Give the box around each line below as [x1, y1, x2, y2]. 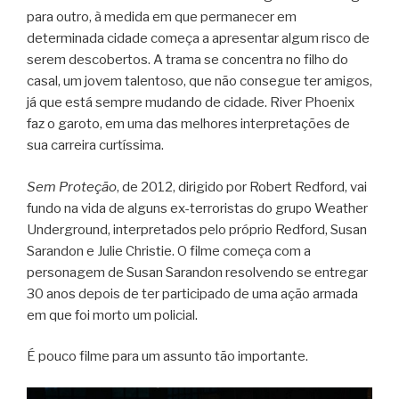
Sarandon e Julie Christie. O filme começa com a [27, 242, 311, 259]
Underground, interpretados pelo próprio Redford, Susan [27, 221, 367, 238]
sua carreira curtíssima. [27, 137, 164, 154]
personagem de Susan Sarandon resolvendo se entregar [27, 264, 368, 281]
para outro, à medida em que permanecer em [27, 9, 297, 26]
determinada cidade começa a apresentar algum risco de [27, 30, 370, 47]
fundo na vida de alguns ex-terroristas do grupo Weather [27, 199, 368, 216]
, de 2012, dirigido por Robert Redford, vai [117, 178, 367, 195]
